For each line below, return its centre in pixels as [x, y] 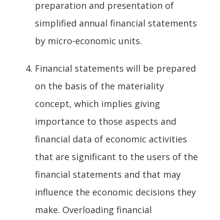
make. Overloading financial [93, 209]
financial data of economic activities [111, 139]
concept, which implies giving [97, 103]
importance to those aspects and [106, 121]
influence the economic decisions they [115, 192]
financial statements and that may [108, 174]
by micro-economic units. [88, 41]
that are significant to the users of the [116, 156]
